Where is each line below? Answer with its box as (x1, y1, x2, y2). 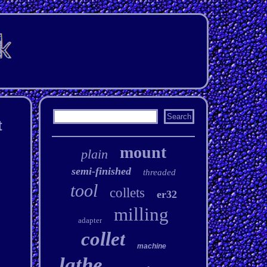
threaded (142, 167, 176, 177)
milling (114, 204, 169, 225)
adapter (78, 216, 103, 225)
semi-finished (71, 165, 131, 177)
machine (136, 242, 166, 250)
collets (109, 185, 145, 200)
